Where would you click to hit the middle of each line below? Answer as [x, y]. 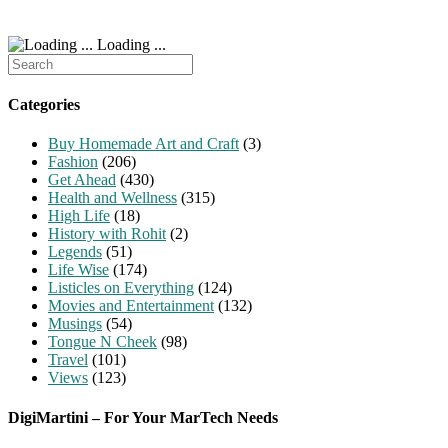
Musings [75, 324]
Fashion [73, 162]
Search [28, 61]
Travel [68, 360]
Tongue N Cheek [102, 342]
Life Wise [78, 270]
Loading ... [129, 44]
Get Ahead [82, 180]
